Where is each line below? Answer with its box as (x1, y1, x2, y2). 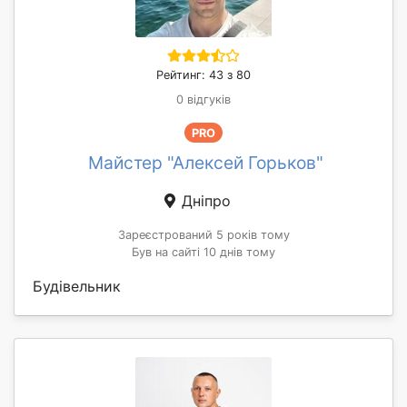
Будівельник (33, 277, 121, 296)
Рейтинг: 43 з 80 (156, 68, 251, 83)
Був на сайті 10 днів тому (132, 245, 275, 260)
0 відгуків (176, 93, 231, 107)
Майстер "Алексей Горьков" (87, 152, 323, 174)
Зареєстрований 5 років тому (117, 228, 290, 243)
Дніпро (176, 192, 231, 211)
